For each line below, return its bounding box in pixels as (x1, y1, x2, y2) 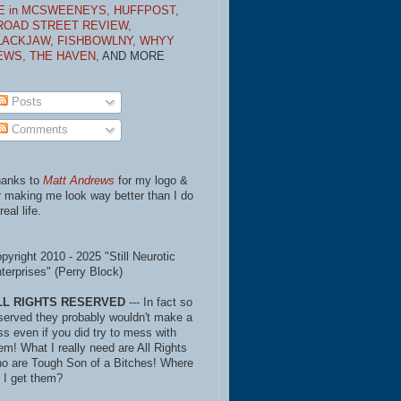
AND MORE (102, 49, 165, 63)
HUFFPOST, (114, 4, 179, 17)
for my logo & (115, 175, 188, 188)
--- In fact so (125, 296, 192, 310)
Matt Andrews (43, 175, 115, 188)
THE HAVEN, (30, 49, 102, 63)
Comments (8, 123, 69, 136)
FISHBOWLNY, (57, 34, 140, 47)
